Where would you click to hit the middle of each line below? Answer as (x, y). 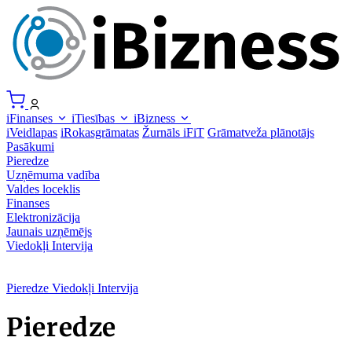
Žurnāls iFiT (173, 132)
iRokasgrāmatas (100, 132)
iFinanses (31, 118)
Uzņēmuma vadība (53, 174)
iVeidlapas (32, 132)
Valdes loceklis (43, 189)
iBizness (156, 118)
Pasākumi (30, 146)
